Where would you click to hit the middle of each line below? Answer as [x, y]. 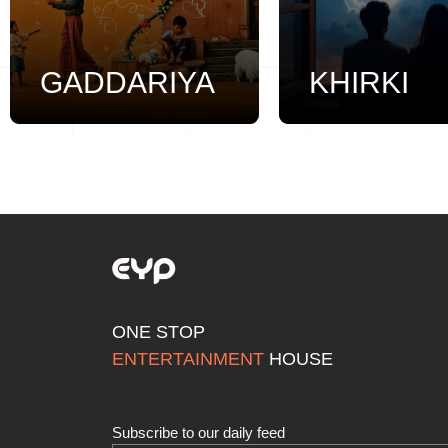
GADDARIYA [127, 83]
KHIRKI [359, 83]
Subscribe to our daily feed [198, 433]
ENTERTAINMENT [188, 359]
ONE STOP [158, 332]
